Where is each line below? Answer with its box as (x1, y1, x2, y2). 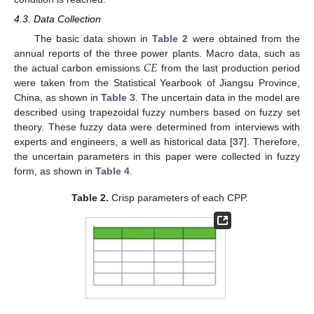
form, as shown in (14, 165, 95, 177)
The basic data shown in (34, 33, 153, 45)
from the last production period (158, 62, 301, 74)
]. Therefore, (244, 136, 301, 148)
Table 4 (95, 165, 130, 177)
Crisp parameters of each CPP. (109, 192, 249, 204)
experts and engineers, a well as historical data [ (14, 136, 233, 148)
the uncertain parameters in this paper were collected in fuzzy (14, 151, 300, 163)
